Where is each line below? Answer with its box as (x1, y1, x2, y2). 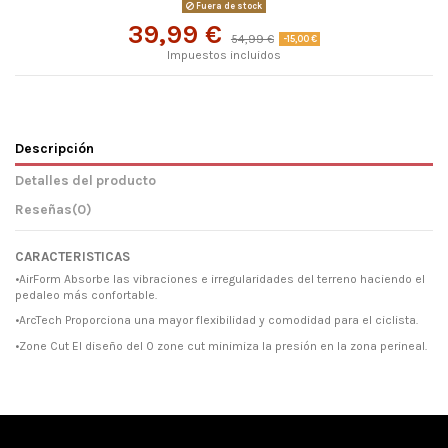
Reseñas (15, 201, 72, 218)
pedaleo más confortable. (15, 287, 157, 302)
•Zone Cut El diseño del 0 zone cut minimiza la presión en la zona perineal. (15, 339, 427, 354)
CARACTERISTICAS (15, 248, 130, 264)
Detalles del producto (15, 172, 156, 189)
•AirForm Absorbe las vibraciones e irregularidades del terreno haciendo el (15, 271, 425, 286)
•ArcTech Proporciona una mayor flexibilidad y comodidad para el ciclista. (15, 313, 418, 328)
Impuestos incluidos (167, 48, 281, 63)
